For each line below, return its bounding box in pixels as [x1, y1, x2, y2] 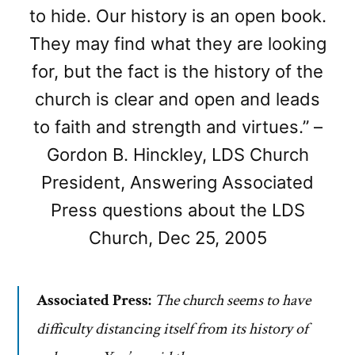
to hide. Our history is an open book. [29, 6, 326, 27]
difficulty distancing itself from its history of [36, 319, 308, 340]
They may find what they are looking [29, 33, 326, 55]
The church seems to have [155, 290, 311, 311]
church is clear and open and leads [35, 89, 320, 110]
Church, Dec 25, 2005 [88, 227, 267, 249]
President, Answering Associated [41, 172, 314, 193]
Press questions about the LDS [50, 200, 305, 221]
